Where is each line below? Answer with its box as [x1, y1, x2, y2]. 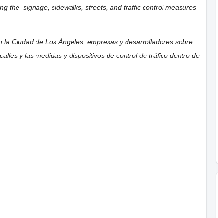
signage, [23, 3, 50, 11]
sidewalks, [52, 3, 85, 11]
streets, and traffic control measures [85, 3, 196, 11]
